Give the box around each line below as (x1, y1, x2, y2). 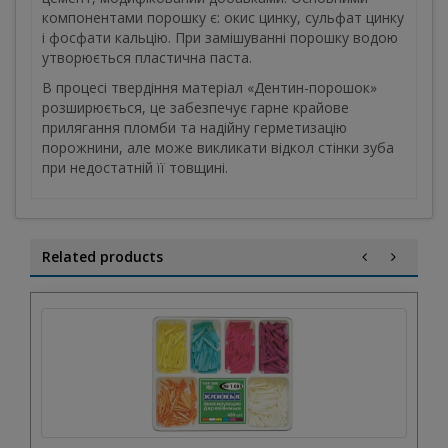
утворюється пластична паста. (42, 47, 252, 67)
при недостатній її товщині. (42, 157, 228, 177)
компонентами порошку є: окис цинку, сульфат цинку (42, 7, 404, 27)
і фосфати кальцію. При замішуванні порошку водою (42, 27, 398, 47)
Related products (42, 246, 163, 266)
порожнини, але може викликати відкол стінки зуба (42, 137, 394, 157)
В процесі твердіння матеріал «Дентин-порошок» (42, 77, 377, 97)
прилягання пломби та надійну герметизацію (42, 117, 347, 137)
